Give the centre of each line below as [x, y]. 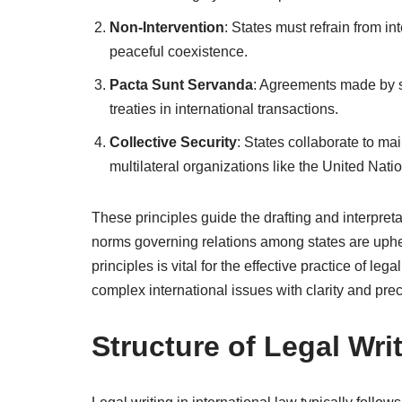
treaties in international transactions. [224, 109]
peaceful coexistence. [179, 52]
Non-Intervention [167, 27]
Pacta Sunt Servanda [181, 85]
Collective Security [173, 142]
